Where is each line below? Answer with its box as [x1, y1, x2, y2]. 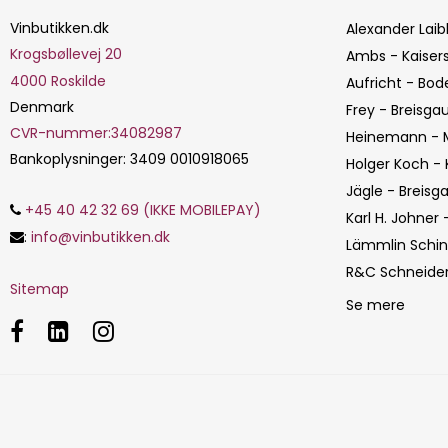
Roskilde [51, 70, 106, 91]
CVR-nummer [10, 122, 108, 143]
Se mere [346, 294, 405, 315]
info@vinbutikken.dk [31, 226, 170, 247]
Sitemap [10, 278, 69, 299]
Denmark [10, 96, 74, 117]
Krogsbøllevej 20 [10, 43, 122, 64]
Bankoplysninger [10, 148, 123, 169]
